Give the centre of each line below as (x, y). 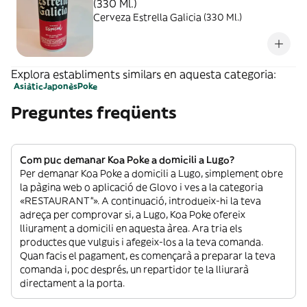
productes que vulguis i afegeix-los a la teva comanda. (142, 242)
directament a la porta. (72, 283)
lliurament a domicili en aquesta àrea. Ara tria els (131, 228)
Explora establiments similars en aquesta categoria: (144, 74)
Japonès (60, 86)
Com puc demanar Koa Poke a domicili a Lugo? (127, 160)
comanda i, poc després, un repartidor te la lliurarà (134, 269)
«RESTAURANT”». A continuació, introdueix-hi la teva (140, 201)
